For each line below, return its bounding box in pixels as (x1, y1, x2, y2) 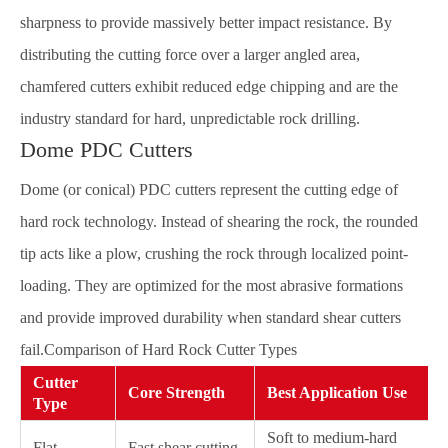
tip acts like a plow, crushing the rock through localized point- (20, 245, 408, 262)
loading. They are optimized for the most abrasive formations (20, 277, 403, 294)
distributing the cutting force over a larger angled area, (20, 46, 360, 63)
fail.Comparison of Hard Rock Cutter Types (20, 341, 297, 358)
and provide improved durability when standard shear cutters (20, 309, 401, 326)
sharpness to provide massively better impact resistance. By (20, 14, 392, 31)
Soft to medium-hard (267, 429, 397, 446)
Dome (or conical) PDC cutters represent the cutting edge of (20, 181, 398, 198)
